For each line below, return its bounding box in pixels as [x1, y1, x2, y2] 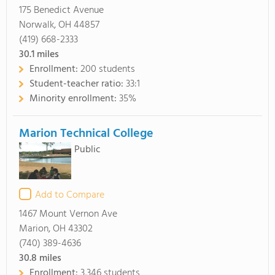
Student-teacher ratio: [29, 76, 126, 92]
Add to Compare [35, 187, 104, 203]
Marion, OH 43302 [19, 221, 93, 237]
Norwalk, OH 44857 [19, 17, 99, 33]
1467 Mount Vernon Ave [19, 206, 117, 222]
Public [74, 142, 101, 158]
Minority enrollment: [29, 91, 119, 107]
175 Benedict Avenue [19, 2, 104, 18]
